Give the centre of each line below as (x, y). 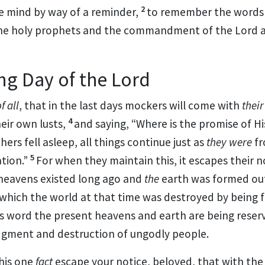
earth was (186, 178)
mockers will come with (183, 105)
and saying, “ (105, 123)
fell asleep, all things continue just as (115, 142)
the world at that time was (97, 197)
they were (229, 142)
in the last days (87, 105)
